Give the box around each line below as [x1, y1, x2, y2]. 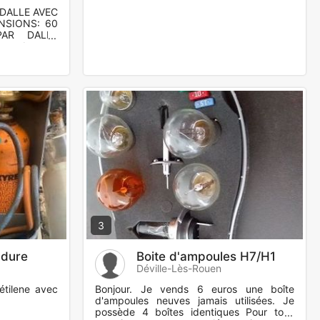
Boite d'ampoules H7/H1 [136, 249, 276, 264]
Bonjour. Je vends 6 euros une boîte [95, 283, 294, 296]
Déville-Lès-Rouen [136, 262, 221, 275]
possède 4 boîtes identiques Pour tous [95, 306, 294, 319]
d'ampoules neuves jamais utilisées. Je [95, 294, 294, 307]
